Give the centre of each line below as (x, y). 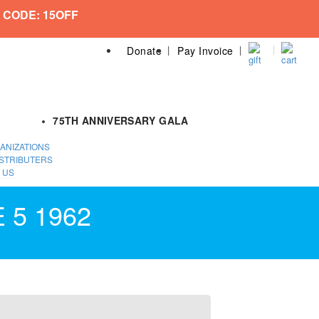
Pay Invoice (205, 50)
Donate (144, 50)
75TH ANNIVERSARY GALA (121, 120)
